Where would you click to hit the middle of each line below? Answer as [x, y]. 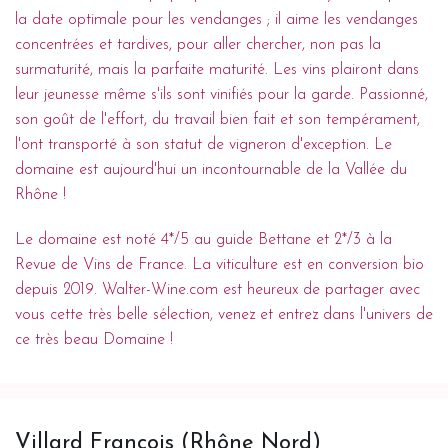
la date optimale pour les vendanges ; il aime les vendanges [216, 19]
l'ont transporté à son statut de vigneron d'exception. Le [203, 144]
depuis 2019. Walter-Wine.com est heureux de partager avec [217, 289]
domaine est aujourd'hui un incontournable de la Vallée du [211, 169]
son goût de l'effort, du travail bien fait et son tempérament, [217, 119]
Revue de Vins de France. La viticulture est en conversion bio [219, 264]
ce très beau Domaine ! [94, 339]
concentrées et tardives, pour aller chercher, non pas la [198, 44]
